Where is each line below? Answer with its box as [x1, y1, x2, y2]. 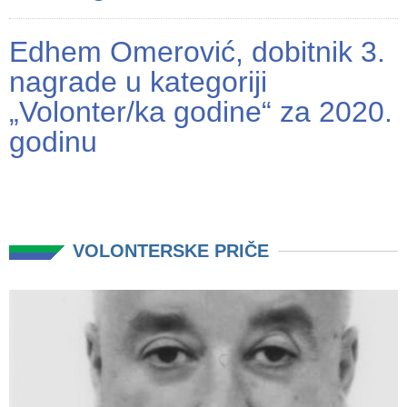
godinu [9, 125, 97, 159]
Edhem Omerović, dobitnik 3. [9, 35, 385, 69]
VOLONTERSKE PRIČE [73, 241, 269, 262]
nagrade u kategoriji [9, 65, 267, 99]
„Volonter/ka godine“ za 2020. [9, 95, 392, 129]
